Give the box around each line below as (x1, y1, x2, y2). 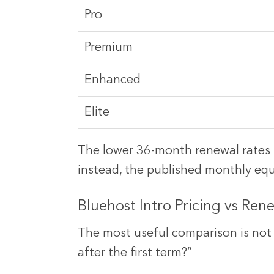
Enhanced (84, 74, 141, 87)
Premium (84, 42, 133, 54)
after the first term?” (78, 247, 192, 260)
